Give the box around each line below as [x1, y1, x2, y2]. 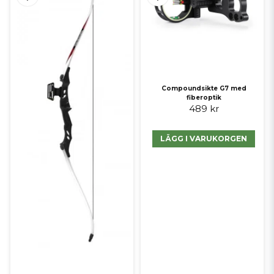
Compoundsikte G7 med [161, 84, 246, 92]
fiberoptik [186, 93, 221, 102]
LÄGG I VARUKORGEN [160, 133, 248, 143]
